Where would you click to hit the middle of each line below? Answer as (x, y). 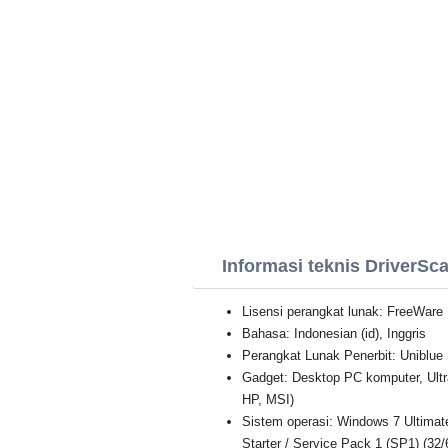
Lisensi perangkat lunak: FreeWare (342, 311)
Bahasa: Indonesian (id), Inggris (334, 333)
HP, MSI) (268, 399)
